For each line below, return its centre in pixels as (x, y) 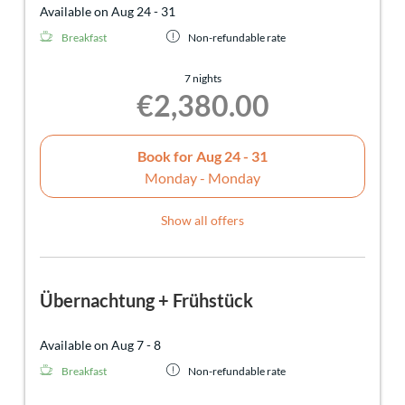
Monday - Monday (202, 177)
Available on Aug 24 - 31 (108, 12)
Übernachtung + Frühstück (146, 301)
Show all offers (202, 221)
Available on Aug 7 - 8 (100, 345)
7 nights (202, 79)
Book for (167, 155)
